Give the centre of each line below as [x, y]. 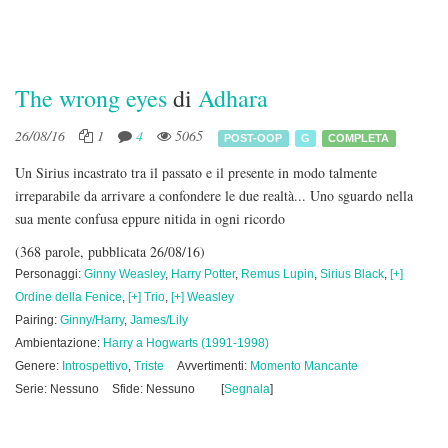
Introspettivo [95, 366]
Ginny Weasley [124, 274]
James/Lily [159, 320]
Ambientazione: [59, 343]
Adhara [233, 98]
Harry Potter [203, 274]
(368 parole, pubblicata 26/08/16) [110, 251]
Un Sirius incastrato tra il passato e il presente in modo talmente [196, 172]
